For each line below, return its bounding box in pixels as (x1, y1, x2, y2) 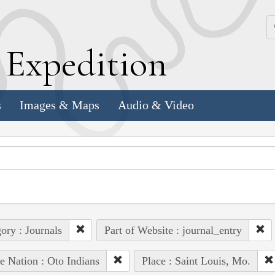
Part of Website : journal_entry (104, 223, 242, 236)
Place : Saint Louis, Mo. (141, 254, 250, 267)
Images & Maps (20, 98, 99, 112)
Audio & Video (118, 98, 194, 112)
